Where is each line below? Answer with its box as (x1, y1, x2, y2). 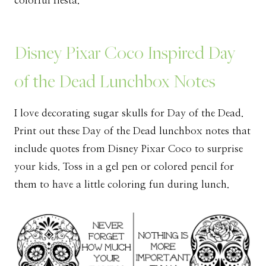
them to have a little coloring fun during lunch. (14, 179, 229, 190)
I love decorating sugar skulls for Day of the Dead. (14, 108, 243, 119)
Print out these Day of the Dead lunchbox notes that (14, 126, 251, 137)
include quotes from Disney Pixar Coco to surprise (14, 144, 243, 154)
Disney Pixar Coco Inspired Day (14, 40, 235, 65)
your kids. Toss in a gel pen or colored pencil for (14, 161, 234, 172)
